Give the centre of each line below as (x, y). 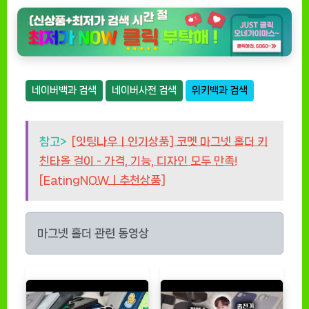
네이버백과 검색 (64, 91)
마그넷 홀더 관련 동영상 (93, 233)
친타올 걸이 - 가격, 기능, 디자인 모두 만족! (138, 161)
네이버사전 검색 (144, 91)
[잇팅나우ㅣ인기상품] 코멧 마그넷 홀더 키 (170, 142)
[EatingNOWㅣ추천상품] (102, 180)
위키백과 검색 (220, 91)
